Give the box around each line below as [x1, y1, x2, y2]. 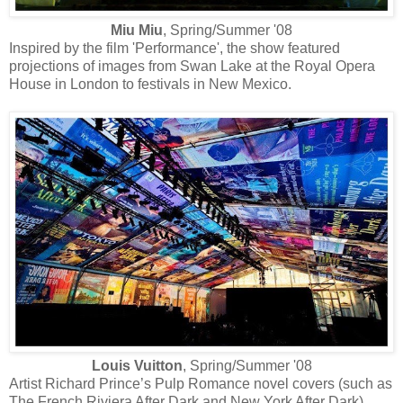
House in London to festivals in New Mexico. [9, 76, 291, 93]
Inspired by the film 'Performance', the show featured [9, 40, 340, 57]
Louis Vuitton [91, 357, 183, 373]
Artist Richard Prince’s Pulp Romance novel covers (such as [9, 375, 392, 391]
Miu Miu [111, 22, 163, 39]
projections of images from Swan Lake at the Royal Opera [9, 58, 375, 75]
